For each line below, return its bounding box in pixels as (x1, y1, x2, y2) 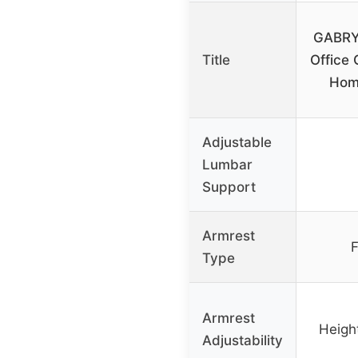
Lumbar (202, 157, 253, 173)
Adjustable (202, 134, 272, 151)
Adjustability (202, 332, 283, 349)
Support (202, 179, 256, 196)
